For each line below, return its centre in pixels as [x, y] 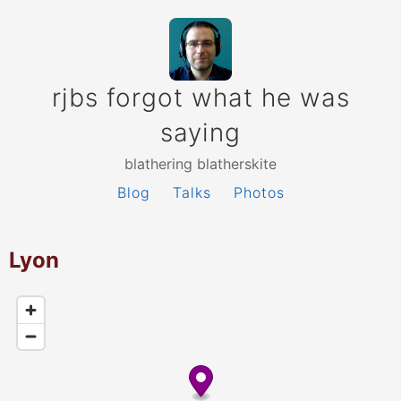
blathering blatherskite [200, 164]
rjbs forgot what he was [200, 98]
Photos [259, 192]
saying [200, 132]
